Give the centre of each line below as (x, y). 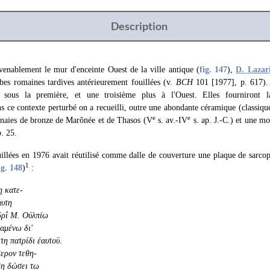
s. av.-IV (171, 120)
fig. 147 (213, 70)
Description (139, 26)
